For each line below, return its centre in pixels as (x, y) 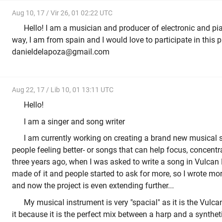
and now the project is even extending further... (93, 186)
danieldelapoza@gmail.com (61, 52)
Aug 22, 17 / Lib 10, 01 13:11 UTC (63, 89)
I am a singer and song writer (74, 121)
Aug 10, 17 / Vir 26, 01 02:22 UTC (62, 13)
